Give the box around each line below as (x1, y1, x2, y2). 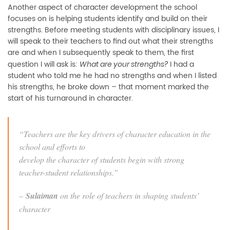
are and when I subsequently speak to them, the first (8, 47, 194, 59)
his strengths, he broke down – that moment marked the (8, 81, 209, 93)
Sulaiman (26, 190, 60, 201)
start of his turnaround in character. (8, 92, 133, 104)
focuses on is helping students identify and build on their (8, 13, 207, 25)
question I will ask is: (8, 59, 80, 70)
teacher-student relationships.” (19, 167, 118, 178)
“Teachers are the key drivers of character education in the (19, 128, 210, 139)
